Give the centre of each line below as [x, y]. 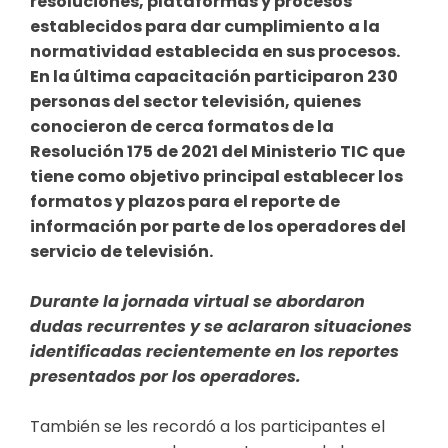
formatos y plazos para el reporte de [185, 201]
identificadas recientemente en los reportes [214, 351]
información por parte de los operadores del [218, 226]
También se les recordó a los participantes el [207, 426]
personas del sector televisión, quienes [195, 101]
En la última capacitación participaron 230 [214, 76]
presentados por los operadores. [165, 376]
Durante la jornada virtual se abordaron [197, 301]
